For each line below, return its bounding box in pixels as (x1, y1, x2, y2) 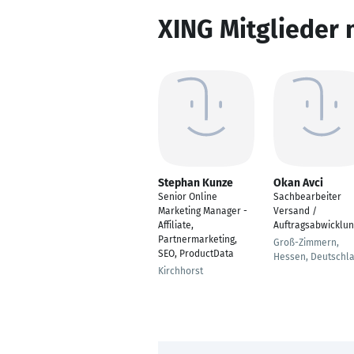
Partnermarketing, (158, 234, 237, 245)
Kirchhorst (158, 265, 203, 277)
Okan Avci (273, 176, 323, 190)
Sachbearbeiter (273, 191, 341, 202)
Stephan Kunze (158, 176, 233, 190)
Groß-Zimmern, (273, 237, 339, 248)
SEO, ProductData (158, 248, 234, 259)
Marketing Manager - (158, 205, 247, 217)
